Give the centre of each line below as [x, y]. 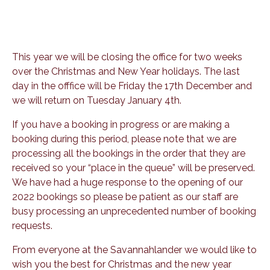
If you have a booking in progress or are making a [121, 124]
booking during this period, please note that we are [124, 139]
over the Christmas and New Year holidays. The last [126, 71]
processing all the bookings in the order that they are [129, 153]
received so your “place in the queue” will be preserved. [133, 168]
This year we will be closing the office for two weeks [127, 57]
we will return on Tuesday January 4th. [97, 100]
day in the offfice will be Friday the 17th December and [132, 86]
